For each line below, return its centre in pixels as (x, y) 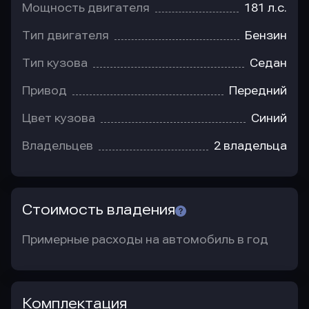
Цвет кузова (59, 118)
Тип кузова (55, 63)
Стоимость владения (99, 210)
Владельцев (58, 146)
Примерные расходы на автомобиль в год (145, 240)
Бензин (266, 36)
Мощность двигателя (86, 8)
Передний (258, 91)
